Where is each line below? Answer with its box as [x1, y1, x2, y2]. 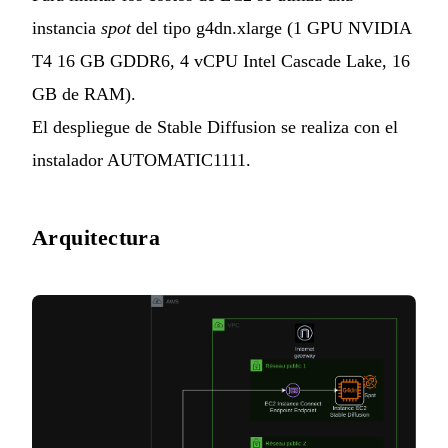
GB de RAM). [32, 84, 136, 105]
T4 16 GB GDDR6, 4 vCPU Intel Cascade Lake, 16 [32, 51, 410, 72]
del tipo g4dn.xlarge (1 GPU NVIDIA [131, 18, 411, 39]
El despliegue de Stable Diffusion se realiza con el [32, 117, 398, 138]
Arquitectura [32, 225, 161, 251]
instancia [32, 18, 101, 39]
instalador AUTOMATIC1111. [32, 150, 251, 171]
